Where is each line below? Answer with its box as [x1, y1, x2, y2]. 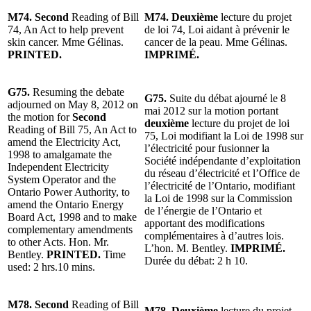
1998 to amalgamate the [8, 148, 112, 160]
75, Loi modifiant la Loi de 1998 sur [144, 129, 303, 142]
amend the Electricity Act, [8, 135, 121, 148]
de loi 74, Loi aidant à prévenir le [144, 23, 289, 35]
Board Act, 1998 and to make [8, 210, 137, 223]
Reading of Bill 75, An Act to [8, 123, 137, 135]
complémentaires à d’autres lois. [144, 229, 284, 242]
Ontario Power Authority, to [8, 185, 130, 198]
